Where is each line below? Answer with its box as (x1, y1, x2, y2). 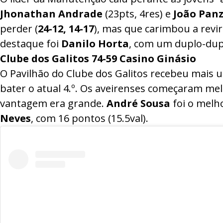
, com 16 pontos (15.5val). (31, 111, 148, 125)
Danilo (61, 37, 96, 51)
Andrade (58, 7, 103, 21)
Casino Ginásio (117, 52, 196, 66)
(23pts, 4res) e (103, 7, 173, 21)
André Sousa (107, 97, 170, 111)
